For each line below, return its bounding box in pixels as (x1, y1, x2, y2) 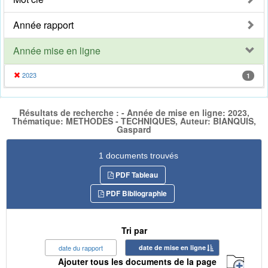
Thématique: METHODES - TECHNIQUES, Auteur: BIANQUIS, (12, 115, 256, 127)
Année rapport (13, 18, 74, 32)
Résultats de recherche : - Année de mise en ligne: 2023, (19, 106, 249, 119)
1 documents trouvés (99, 150, 178, 160)
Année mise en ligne (13, 44, 100, 58)
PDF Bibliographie (104, 187, 167, 199)
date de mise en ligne (139, 242, 206, 252)
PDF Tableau (113, 169, 158, 180)
